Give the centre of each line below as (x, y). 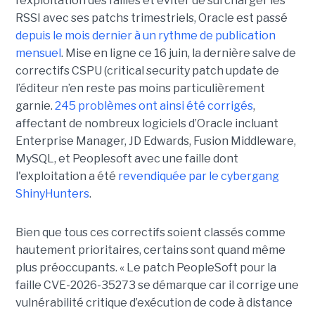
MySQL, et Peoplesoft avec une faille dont (127, 159)
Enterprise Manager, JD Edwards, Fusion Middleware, (155, 141)
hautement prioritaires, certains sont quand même (150, 250)
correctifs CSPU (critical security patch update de (147, 71)
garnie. (35, 106)
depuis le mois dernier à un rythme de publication (145, 36)
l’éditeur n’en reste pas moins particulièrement (140, 89)
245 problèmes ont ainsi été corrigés (154, 106)
